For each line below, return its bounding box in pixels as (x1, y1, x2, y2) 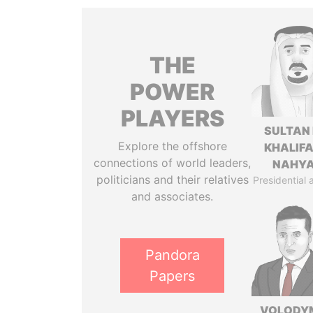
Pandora (145, 247, 200, 263)
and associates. (131, 189, 214, 203)
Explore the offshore (117, 139, 227, 153)
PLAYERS (120, 105, 224, 132)
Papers (150, 268, 196, 284)
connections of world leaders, (94, 156, 252, 170)
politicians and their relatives (96, 173, 249, 187)
